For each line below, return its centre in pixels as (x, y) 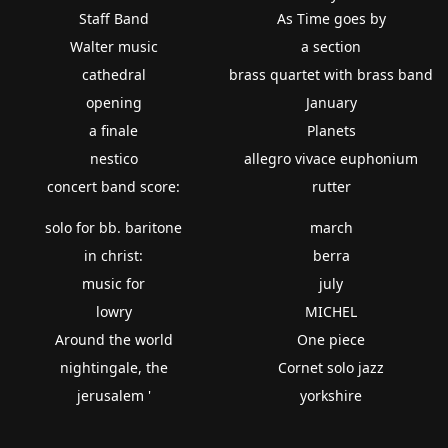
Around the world (113, 339)
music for (114, 283)
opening (113, 102)
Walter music (113, 46)
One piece (331, 339)
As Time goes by (331, 18)
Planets (331, 130)
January (331, 102)
